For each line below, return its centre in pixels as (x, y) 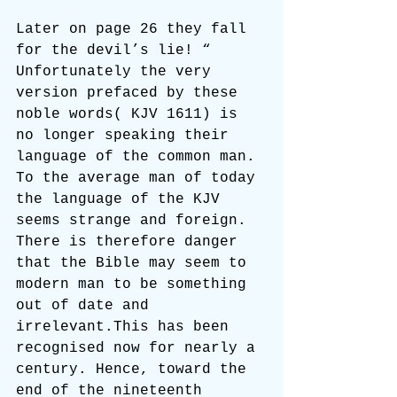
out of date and (87, 306)
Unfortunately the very (118, 72)
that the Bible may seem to (136, 263)
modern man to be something (136, 284)
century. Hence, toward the (136, 370)
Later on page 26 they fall (136, 29)
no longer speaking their (127, 136)
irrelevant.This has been (127, 327)
